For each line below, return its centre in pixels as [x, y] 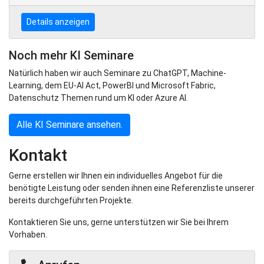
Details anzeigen [58, 22]
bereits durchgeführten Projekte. [71, 200]
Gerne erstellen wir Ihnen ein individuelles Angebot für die [116, 175]
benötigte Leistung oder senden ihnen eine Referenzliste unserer [132, 188]
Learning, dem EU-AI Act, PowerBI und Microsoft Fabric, [112, 85]
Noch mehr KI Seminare [71, 55]
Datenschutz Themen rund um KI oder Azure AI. [98, 98]
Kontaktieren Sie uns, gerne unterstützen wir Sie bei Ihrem [119, 222]
